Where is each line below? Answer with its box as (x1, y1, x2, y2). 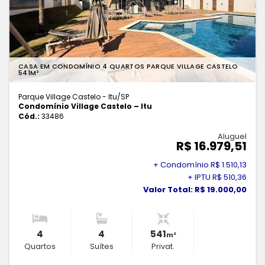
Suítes (89, 241, 114, 252)
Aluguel (218, 131, 247, 143)
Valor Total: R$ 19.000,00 (143, 184, 247, 196)
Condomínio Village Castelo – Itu (18, 101, 152, 112)
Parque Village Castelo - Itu (18, 92, 117, 102)
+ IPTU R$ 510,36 (188, 172, 247, 183)
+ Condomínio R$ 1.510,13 (153, 159, 247, 171)
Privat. (151, 241, 174, 252)
